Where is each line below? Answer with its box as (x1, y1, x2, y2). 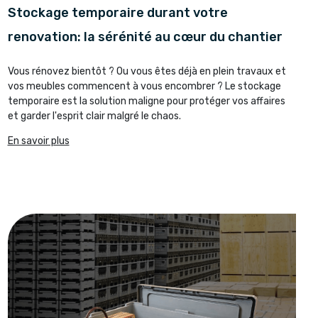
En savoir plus (7, 135, 70, 148)
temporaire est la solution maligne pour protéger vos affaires (7, 95, 285, 108)
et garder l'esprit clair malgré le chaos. (7, 110, 181, 123)
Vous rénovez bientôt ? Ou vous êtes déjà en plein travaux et (7, 65, 286, 78)
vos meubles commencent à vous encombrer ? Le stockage (7, 80, 281, 93)
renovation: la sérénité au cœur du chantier (7, 29, 283, 45)
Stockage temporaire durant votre (7, 5, 228, 21)
